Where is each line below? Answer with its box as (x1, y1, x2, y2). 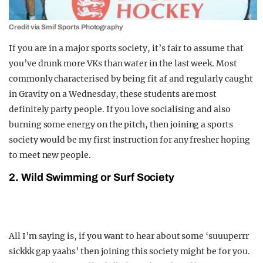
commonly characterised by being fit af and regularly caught (9, 73, 253, 85)
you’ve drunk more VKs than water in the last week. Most (9, 58, 237, 69)
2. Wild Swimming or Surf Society (9, 171, 175, 184)
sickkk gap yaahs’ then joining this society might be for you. (9, 246, 250, 257)
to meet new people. (9, 150, 91, 161)
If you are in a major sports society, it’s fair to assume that (9, 43, 244, 54)
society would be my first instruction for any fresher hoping (9, 134, 250, 146)
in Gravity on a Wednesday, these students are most (9, 89, 217, 100)
